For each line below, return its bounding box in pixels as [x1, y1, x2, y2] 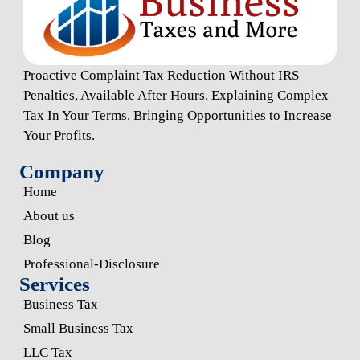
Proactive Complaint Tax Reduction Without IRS [22, 67, 299, 83]
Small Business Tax [22, 320, 133, 336]
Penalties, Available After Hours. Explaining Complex [22, 87, 329, 103]
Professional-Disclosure [22, 256, 160, 272]
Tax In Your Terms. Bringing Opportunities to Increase [22, 107, 332, 123]
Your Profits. [22, 127, 95, 143]
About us [22, 207, 75, 223]
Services [18, 272, 90, 295]
